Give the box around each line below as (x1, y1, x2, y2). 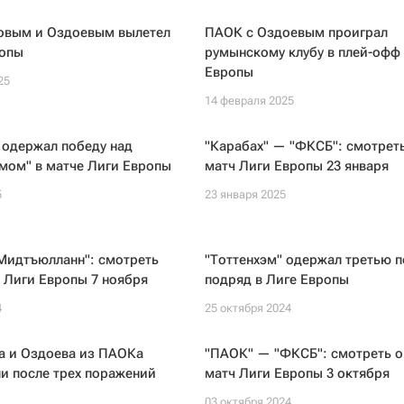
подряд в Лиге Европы (204, 271, 349, 288)
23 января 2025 (204, 188, 286, 201)
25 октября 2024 (204, 301, 291, 315)
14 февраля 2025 (204, 94, 294, 107)
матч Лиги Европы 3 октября (204, 365, 390, 381)
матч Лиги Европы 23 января (204, 158, 389, 174)
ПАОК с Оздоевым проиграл (204, 24, 388, 41)
